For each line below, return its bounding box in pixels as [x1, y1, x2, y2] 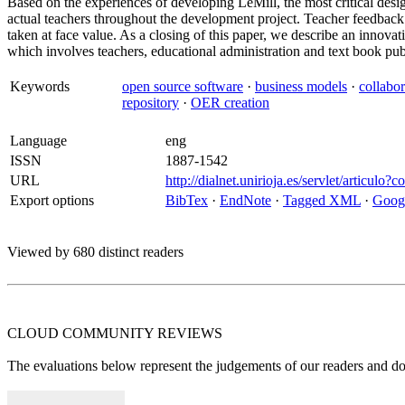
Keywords [10, 79, 70, 94]
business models [255, 79, 347, 94]
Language [10, 133, 67, 148]
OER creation [191, 95, 269, 110]
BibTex [165, 193, 208, 208]
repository [122, 95, 179, 110]
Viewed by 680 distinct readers [7, 244, 184, 259]
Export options [10, 193, 94, 208]
